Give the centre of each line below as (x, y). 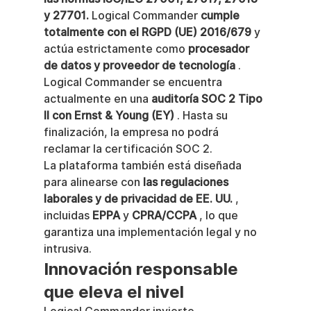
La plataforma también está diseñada (144, 166)
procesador (220, 49)
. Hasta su (202, 116)
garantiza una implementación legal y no (151, 232)
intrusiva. (67, 249)
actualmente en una (97, 99)
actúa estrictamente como (116, 49)
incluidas (68, 216)
